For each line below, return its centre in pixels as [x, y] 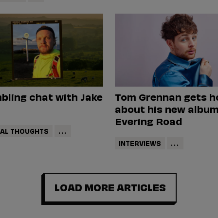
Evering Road [148, 121]
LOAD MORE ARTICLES [110, 187]
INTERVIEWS [140, 143]
